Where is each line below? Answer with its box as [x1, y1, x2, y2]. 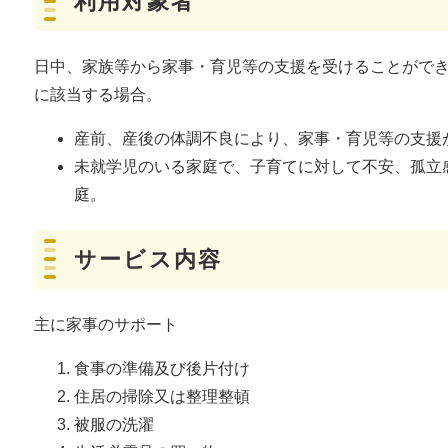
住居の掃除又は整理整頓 [74, 388, 250, 406]
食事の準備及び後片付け [74, 360, 250, 378]
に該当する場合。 [34, 86, 162, 104]
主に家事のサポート [34, 316, 178, 334]
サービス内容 [74, 247, 223, 273]
